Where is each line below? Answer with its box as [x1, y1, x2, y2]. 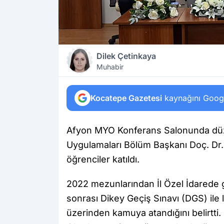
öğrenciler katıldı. [66, 154, 139, 164]
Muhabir [96, 62, 123, 71]
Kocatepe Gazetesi [90, 93, 162, 103]
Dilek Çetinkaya [96, 51, 156, 61]
